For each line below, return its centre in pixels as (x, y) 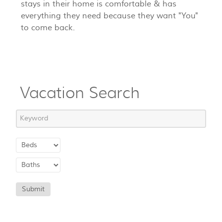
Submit (33, 189)
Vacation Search (80, 92)
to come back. (48, 28)
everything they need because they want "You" (110, 16)
